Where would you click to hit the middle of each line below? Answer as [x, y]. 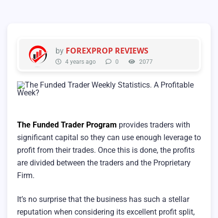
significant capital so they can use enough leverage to [109, 137]
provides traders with [154, 125]
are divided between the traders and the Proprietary [104, 163]
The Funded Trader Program [67, 125]
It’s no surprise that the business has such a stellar [103, 200]
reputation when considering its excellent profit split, [106, 212]
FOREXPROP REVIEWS [107, 51]
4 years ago [80, 62]
